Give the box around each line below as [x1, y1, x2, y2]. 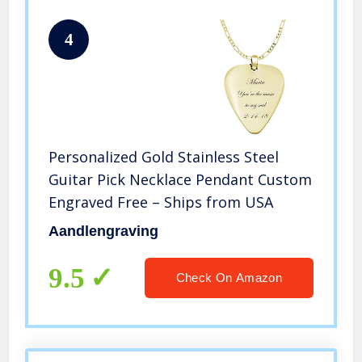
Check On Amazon [175, 271, 282, 285]
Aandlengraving [48, 223, 159, 240]
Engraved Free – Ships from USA [48, 192, 274, 213]
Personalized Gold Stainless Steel [48, 147, 280, 167]
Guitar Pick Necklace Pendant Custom [48, 170, 313, 190]
